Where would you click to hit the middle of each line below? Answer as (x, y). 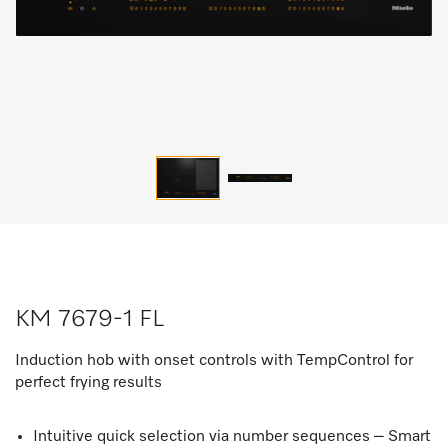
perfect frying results (88, 383)
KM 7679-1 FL (89, 319)
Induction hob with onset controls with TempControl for (214, 361)
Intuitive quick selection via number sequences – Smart (232, 437)
